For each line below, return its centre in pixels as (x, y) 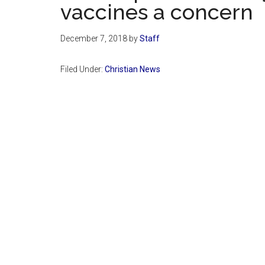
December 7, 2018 (94, 38)
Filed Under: (83, 69)
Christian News (132, 69)
